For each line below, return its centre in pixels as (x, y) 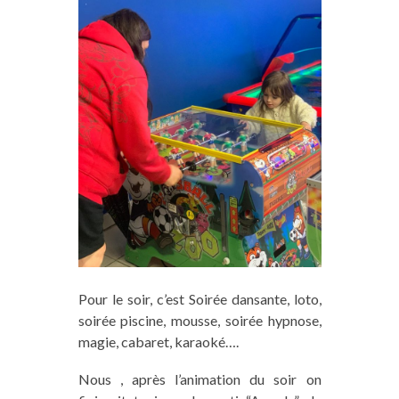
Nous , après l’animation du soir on (199, 379)
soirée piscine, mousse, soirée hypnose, (199, 320)
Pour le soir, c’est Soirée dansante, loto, (199, 298)
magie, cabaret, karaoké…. (158, 341)
